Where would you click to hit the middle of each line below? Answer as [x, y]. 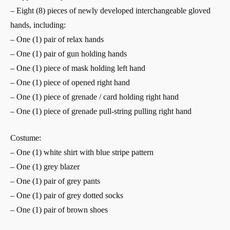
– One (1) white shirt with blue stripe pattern [82, 152]
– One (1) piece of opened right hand [70, 83]
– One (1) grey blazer [45, 167]
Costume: [26, 138]
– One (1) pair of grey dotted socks [67, 196]
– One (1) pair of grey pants [55, 181]
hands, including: [38, 25]
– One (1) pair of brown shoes [59, 210]
